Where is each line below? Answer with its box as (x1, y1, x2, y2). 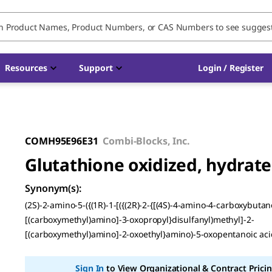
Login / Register (198, 62, 263, 73)
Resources (5, 62, 47, 73)
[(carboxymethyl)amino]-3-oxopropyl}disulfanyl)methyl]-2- (25, 214, 254, 225)
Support (79, 62, 113, 73)
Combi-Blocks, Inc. (103, 134, 190, 148)
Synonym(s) (25, 182, 79, 195)
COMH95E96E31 (25, 134, 98, 148)
